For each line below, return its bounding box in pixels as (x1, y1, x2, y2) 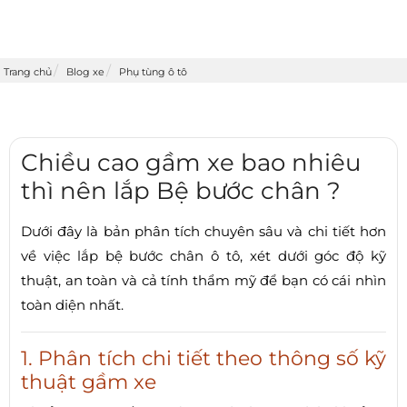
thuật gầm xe (21, 370, 156, 394)
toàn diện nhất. (21, 296, 124, 313)
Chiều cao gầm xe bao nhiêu (21, 148, 361, 177)
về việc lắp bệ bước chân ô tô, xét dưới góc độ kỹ (21, 247, 386, 264)
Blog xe (66, 65, 104, 78)
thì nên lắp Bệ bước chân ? (21, 176, 341, 205)
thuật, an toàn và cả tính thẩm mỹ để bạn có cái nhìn (21, 272, 386, 289)
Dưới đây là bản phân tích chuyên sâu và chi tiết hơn (21, 223, 386, 240)
